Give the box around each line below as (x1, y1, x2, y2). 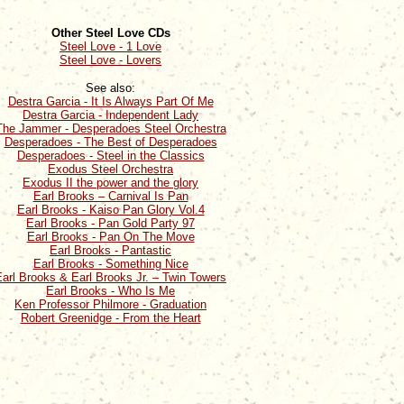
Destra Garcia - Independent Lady (23, 108, 198, 123)
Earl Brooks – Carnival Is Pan (32, 189, 188, 204)
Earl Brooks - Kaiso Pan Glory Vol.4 (16, 203, 205, 217)
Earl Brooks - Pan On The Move (26, 230, 195, 244)
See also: (86, 81, 135, 96)
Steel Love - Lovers (60, 53, 161, 68)
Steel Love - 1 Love (60, 40, 161, 54)
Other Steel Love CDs (50, 26, 170, 41)
